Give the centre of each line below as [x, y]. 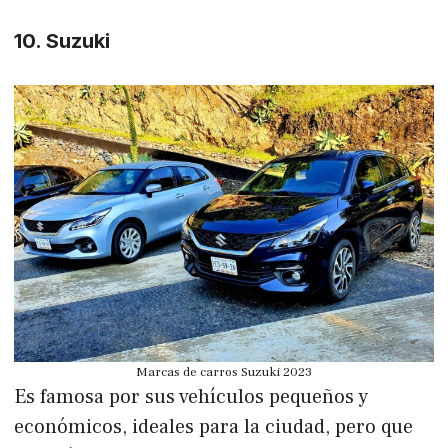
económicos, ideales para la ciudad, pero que [213, 426]
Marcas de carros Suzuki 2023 [224, 371]
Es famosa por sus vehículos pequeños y [191, 396]
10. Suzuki [62, 40]
